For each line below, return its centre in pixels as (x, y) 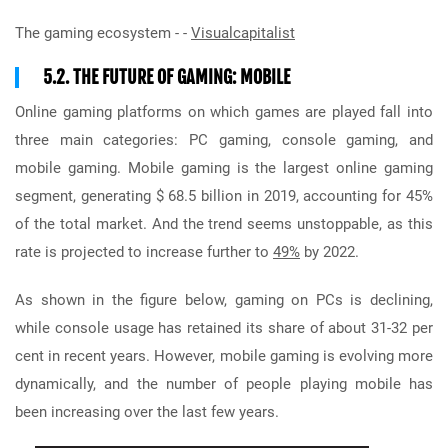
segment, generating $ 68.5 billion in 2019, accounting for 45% (224, 195)
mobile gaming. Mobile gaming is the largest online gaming (224, 167)
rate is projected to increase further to (144, 251)
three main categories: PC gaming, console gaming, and (224, 139)
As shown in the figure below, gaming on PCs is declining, (224, 299)
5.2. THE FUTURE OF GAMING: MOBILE (166, 76)
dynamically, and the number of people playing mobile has (224, 383)
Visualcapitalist (243, 32)
